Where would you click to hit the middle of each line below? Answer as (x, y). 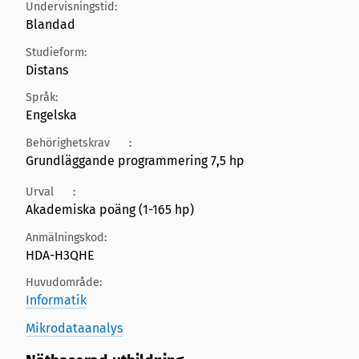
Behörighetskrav (68, 143)
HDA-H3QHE (60, 255)
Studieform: (56, 52)
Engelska (51, 115)
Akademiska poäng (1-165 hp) (110, 210)
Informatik (56, 301)
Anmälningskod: (66, 237)
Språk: (42, 98)
